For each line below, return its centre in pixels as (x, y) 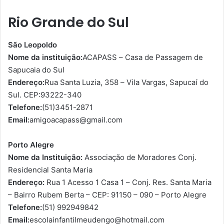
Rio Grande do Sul (68, 22)
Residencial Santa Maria (50, 169)
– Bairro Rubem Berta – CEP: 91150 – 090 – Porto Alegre (107, 194)
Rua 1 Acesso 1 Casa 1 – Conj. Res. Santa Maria (128, 182)
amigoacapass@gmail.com (76, 119)
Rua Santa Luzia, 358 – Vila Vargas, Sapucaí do (126, 82)
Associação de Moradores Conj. (139, 157)
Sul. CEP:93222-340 (45, 94)
